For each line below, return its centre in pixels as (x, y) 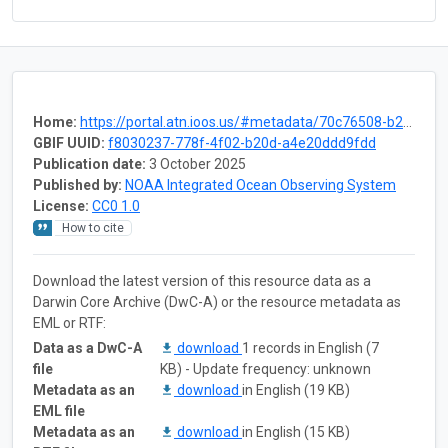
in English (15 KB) (296, 431)
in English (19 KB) (296, 389)
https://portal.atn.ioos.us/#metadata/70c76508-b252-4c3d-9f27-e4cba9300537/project (241, 121)
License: (61, 205)
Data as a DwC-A (87, 347)
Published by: (77, 184)
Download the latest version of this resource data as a (202, 280)
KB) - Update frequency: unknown (265, 368)
